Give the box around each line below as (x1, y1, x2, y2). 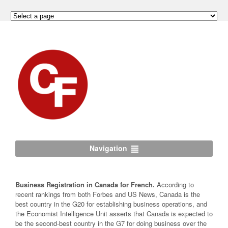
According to (155, 179, 194, 189)
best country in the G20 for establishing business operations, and (15, 198, 207, 209)
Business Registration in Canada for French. (15, 179, 155, 189)
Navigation (89, 143, 127, 154)
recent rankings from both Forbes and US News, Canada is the (15, 189, 200, 199)
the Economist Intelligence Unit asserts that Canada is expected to (15, 208, 213, 218)
